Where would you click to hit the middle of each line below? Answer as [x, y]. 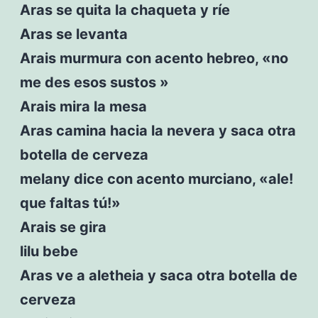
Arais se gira [63, 227]
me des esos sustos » [94, 82]
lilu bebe [49, 251]
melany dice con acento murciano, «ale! [156, 179]
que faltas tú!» [70, 203]
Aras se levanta [73, 34]
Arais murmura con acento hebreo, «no [154, 58]
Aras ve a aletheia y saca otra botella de [158, 275]
